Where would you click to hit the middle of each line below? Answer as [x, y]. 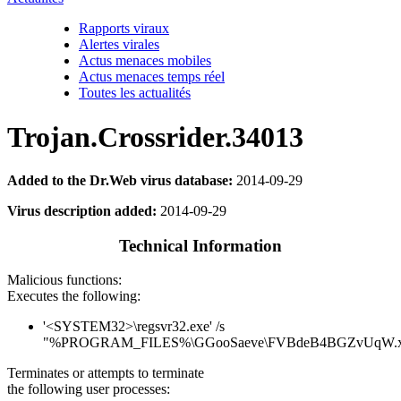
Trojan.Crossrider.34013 [155, 137]
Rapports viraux [124, 29]
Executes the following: [74, 296]
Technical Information [200, 245]
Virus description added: [82, 211]
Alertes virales [119, 45]
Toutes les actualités [135, 93]
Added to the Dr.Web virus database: [120, 180]
